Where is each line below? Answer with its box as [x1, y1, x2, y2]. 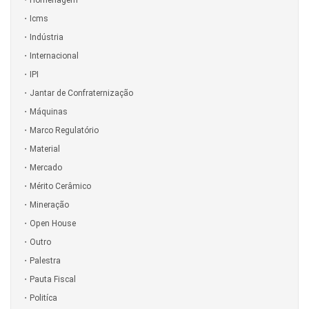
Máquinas [30, 106, 68, 117]
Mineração [30, 199, 69, 210]
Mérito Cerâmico [30, 181, 91, 191]
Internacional [30, 50, 79, 61]
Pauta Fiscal [30, 274, 76, 284]
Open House [30, 218, 76, 228]
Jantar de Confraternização [30, 88, 133, 98]
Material [30, 143, 60, 154]
